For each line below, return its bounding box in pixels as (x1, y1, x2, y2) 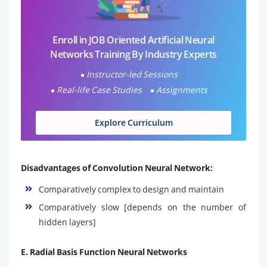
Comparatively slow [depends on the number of (39, 201, 246, 213)
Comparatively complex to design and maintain (39, 183, 224, 195)
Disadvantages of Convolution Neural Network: (21, 162, 213, 173)
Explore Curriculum (94, 117, 173, 129)
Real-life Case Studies (56, 84, 142, 96)
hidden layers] (39, 216, 96, 228)
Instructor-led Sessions (86, 69, 178, 80)
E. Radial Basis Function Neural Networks (21, 246, 187, 257)
